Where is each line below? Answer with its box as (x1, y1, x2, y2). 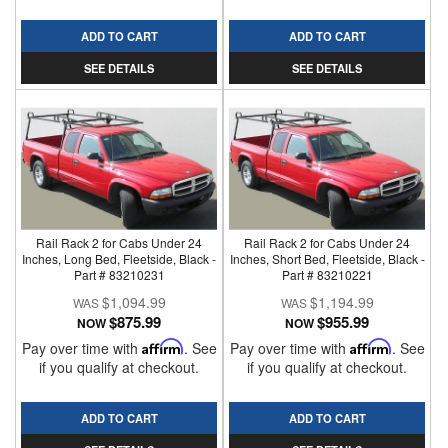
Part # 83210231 (73, 266, 165, 283)
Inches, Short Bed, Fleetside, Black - (229, 250, 425, 267)
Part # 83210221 (281, 266, 373, 283)
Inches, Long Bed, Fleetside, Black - (22, 250, 217, 267)
